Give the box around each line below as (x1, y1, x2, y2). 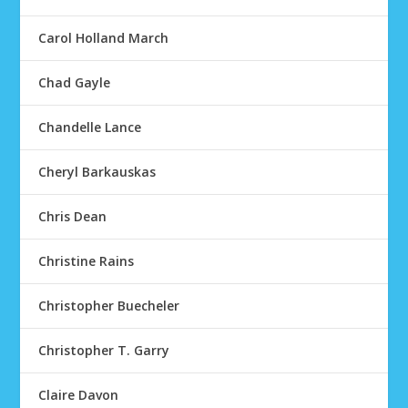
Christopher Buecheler (38, 297, 180, 314)
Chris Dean (38, 208, 107, 225)
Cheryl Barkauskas (38, 163, 157, 180)
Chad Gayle (38, 74, 111, 91)
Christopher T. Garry (38, 342, 170, 359)
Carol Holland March (38, 29, 169, 46)
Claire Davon (38, 386, 119, 403)
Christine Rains (38, 252, 135, 270)
